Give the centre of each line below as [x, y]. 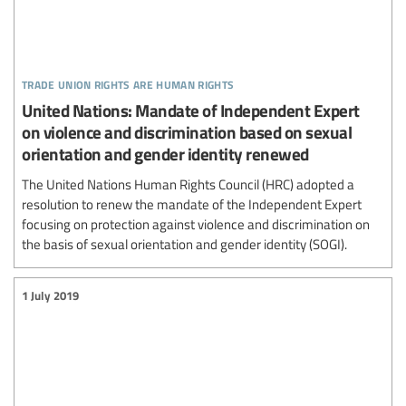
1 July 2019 [50, 296]
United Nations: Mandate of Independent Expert [191, 110]
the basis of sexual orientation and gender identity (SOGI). [184, 243]
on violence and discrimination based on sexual [187, 131]
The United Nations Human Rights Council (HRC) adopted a [188, 184]
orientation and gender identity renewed [165, 153]
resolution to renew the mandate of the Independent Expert [192, 203]
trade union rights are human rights [128, 82]
